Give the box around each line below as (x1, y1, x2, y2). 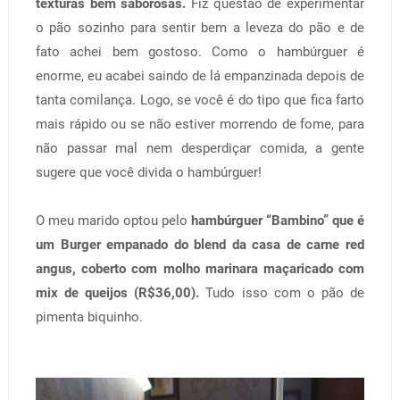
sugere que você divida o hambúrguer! (35, 163, 265, 180)
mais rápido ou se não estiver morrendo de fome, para (35, 115, 365, 132)
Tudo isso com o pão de (205, 284, 365, 301)
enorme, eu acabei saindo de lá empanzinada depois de (35, 67, 365, 84)
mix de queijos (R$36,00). (35, 284, 206, 301)
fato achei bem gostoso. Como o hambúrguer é (35, 43, 365, 60)
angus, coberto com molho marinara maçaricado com (35, 260, 365, 277)
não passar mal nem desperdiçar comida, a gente (35, 139, 365, 156)
